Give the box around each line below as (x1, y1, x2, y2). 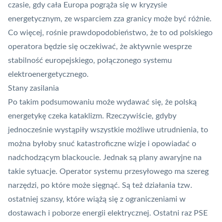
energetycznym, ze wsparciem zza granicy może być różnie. (8, 15, 212, 23)
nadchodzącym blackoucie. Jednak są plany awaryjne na (8, 154, 202, 162)
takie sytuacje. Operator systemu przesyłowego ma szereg (8, 167, 209, 176)
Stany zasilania (8, 84, 59, 93)
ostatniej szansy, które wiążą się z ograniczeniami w (8, 195, 186, 204)
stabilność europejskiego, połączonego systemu (8, 56, 172, 65)
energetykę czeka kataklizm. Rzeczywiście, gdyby (8, 112, 176, 120)
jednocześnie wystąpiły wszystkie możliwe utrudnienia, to (8, 126, 208, 134)
